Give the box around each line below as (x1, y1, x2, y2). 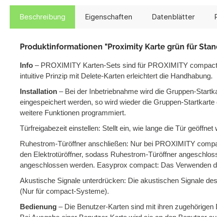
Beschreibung (19, 12, 65, 22)
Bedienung (20, 202, 57, 211)
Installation (20, 87, 57, 96)
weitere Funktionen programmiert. (20, 108, 126, 117)
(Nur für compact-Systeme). (20, 187, 109, 196)
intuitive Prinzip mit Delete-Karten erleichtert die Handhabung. (20, 72, 213, 80)
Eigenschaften (85, 12, 132, 22)
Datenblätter (152, 12, 195, 22)
